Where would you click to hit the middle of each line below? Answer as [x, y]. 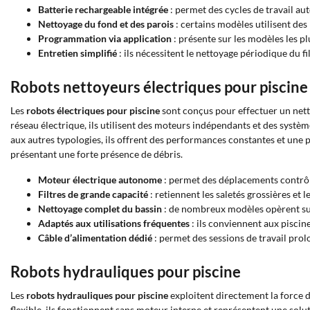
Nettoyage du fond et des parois [106, 24]
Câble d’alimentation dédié [95, 238]
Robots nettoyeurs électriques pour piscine [159, 87]
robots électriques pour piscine [93, 110]
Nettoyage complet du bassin [100, 209]
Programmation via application [105, 38]
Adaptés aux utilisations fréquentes [114, 223]
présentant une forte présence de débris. [97, 154]
